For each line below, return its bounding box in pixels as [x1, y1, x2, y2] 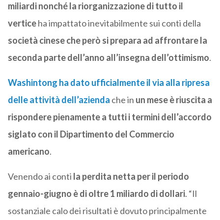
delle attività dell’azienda [7, 94, 110, 106]
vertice [7, 18, 36, 29]
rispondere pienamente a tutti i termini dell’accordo [7, 111, 212, 123]
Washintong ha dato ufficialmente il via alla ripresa [7, 77, 210, 88]
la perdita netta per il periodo [73, 171, 189, 182]
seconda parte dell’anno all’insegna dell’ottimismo [7, 52, 209, 63]
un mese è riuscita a [135, 94, 212, 106]
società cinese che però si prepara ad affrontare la [7, 35, 207, 46]
